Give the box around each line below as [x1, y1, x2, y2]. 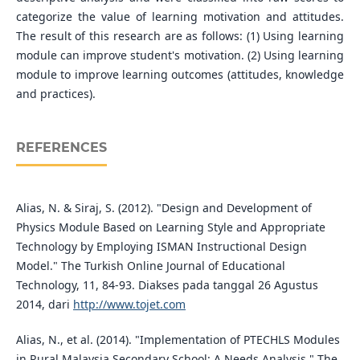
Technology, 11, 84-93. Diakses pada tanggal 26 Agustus [15, 277, 318, 293]
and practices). [15, 86, 96, 102]
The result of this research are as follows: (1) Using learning [15, 28, 345, 44]
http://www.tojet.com [72, 297, 186, 313]
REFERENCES [15, 140, 107, 156]
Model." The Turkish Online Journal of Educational [15, 258, 285, 274]
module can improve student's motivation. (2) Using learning [15, 47, 345, 63]
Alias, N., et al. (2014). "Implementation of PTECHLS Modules [15, 332, 340, 348]
